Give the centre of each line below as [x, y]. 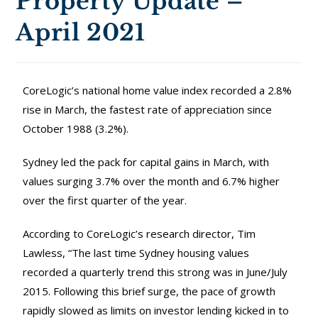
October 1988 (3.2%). [76, 129]
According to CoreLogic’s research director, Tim [139, 234]
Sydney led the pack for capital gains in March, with [146, 162]
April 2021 [81, 33]
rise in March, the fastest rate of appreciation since [148, 110]
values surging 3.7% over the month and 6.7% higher [152, 181]
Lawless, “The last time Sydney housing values [136, 253]
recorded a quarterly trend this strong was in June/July [155, 272]
